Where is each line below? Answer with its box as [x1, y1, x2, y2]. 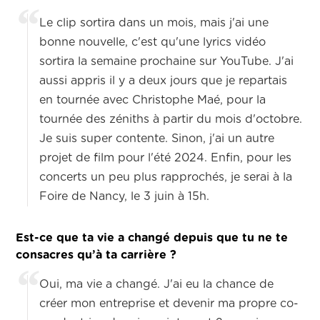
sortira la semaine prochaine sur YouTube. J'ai [39, 56, 294, 68]
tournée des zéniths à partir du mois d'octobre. [39, 114, 303, 126]
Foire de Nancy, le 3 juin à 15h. [39, 191, 210, 203]
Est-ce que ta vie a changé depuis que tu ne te [16, 232, 289, 244]
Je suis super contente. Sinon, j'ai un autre [39, 133, 275, 145]
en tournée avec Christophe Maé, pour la [39, 94, 266, 106]
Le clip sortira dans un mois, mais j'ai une [39, 17, 269, 29]
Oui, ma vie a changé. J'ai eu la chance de [39, 279, 274, 291]
